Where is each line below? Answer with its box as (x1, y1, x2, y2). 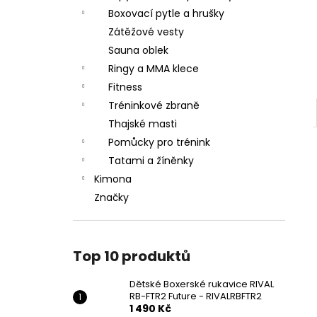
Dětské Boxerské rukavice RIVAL (129, 277, 274, 291)
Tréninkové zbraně (108, 98, 200, 113)
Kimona (94, 172, 132, 186)
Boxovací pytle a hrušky (108, 6, 224, 21)
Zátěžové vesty (108, 25, 184, 39)
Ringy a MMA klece (108, 62, 199, 76)
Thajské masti (108, 117, 177, 131)
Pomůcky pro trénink (108, 135, 210, 149)
